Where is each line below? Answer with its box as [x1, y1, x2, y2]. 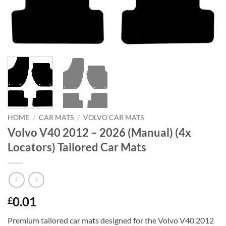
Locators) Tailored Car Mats [8, 140, 146, 154]
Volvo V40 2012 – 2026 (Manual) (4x [8, 125, 191, 139]
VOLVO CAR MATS [83, 113, 144, 122]
